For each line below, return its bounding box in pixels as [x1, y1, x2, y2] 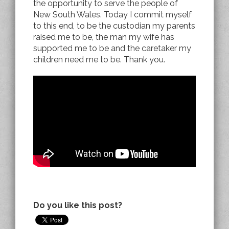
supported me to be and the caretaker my [33, 43, 191, 53]
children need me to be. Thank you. [33, 54, 165, 64]
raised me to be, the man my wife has [33, 32, 174, 42]
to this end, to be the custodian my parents [33, 20, 195, 31]
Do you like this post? [33, 200, 122, 210]
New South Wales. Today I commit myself [33, 9, 192, 19]
